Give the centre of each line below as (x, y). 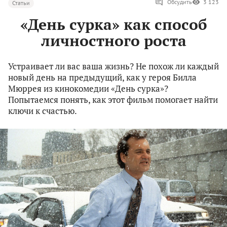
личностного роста (113, 41)
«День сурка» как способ (113, 25)
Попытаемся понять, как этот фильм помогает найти (113, 100)
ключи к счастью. (43, 111)
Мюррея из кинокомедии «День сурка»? (88, 89)
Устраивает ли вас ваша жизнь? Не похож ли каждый (113, 66)
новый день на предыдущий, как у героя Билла (102, 78)
